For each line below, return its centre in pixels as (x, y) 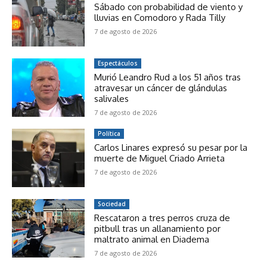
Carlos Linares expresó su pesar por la (171, 147)
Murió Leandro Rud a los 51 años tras (168, 77)
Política (109, 133)
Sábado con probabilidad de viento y (169, 7)
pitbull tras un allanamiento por (158, 228)
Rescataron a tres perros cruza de (162, 218)
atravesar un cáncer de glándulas (161, 88)
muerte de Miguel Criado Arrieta (160, 158)
